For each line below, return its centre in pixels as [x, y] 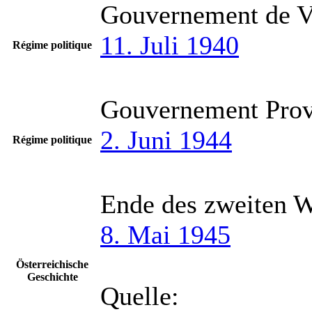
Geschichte [53, 277]
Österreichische [53, 264]
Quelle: [140, 296]
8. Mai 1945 [165, 235]
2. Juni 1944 [166, 140]
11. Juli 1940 [170, 45]
